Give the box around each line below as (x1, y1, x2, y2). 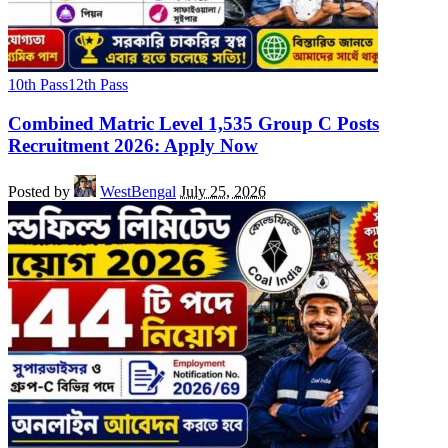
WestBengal (100, 183, 176, 201)
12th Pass (68, 75, 128, 93)
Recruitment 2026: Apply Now (8, 134, 258, 156)
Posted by (8, 183, 70, 201)
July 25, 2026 (180, 183, 266, 201)
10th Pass (8, 75, 68, 93)
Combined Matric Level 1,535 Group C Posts (8, 112, 379, 134)
